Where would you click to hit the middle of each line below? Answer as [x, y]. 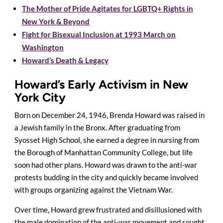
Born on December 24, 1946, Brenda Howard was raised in [110, 115]
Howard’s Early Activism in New [101, 85]
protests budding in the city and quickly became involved [106, 177]
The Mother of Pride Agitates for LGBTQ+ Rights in [108, 9]
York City [40, 98]
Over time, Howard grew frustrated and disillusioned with [108, 210]
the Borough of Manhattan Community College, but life [104, 153]
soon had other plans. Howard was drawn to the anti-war [106, 165]
